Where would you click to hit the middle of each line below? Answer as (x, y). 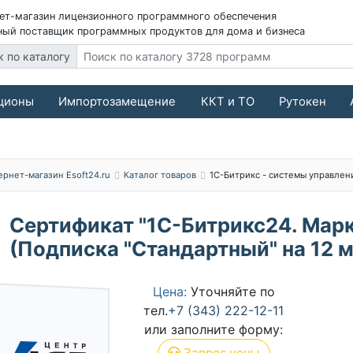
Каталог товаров (160, 175)
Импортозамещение (117, 101)
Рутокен (302, 101)
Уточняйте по (230, 292)
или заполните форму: (214, 330)
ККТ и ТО (227, 101)
